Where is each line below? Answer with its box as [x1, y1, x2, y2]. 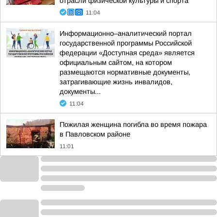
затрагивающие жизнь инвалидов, [60, 78, 172, 86]
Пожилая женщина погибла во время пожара [60, 121, 207, 128]
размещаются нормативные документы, [60, 68, 190, 76]
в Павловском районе [60, 130, 130, 138]
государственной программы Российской [60, 39, 192, 47]
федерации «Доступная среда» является [60, 49, 195, 57]
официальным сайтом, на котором [60, 59, 172, 66]
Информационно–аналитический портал [60, 30, 192, 37]
